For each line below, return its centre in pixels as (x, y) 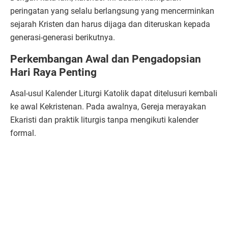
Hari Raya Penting (53, 73)
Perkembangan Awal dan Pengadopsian (106, 59)
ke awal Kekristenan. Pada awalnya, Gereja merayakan (108, 107)
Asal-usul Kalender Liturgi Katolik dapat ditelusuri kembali (114, 94)
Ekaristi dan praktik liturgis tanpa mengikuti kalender (104, 120)
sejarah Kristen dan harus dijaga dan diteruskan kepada (110, 24)
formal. (24, 133)
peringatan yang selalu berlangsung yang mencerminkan (112, 11)
